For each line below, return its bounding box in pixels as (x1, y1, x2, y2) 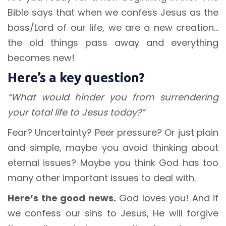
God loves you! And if (116, 192, 218, 205)
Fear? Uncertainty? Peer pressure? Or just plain (8, 126, 218, 139)
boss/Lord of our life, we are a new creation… (8, 21, 218, 34)
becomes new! (8, 51, 75, 65)
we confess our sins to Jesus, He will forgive (8, 207, 218, 220)
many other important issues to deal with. (8, 172, 196, 185)
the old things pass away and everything (8, 36, 218, 49)
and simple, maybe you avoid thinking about (8, 141, 218, 154)
